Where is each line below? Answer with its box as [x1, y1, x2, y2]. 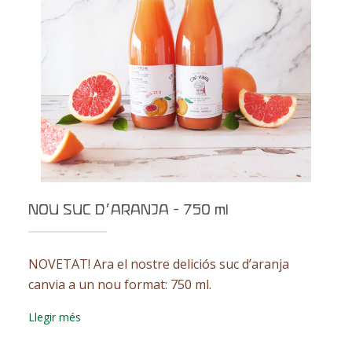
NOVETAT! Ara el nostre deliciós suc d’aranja [27, 255, 289, 273]
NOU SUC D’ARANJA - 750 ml [27, 204, 229, 217]
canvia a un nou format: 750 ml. [27, 276, 211, 293]
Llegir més [27, 310, 81, 324]
